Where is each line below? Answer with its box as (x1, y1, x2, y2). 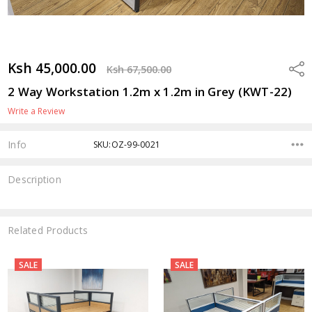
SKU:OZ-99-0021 (93, 138, 161, 150)
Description (8, 173, 61, 187)
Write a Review (8, 104, 65, 117)
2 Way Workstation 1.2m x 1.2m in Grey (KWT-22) (8, 83, 292, 100)
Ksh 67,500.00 (107, 62, 172, 76)
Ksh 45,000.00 (8, 58, 97, 77)
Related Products (8, 223, 88, 237)
